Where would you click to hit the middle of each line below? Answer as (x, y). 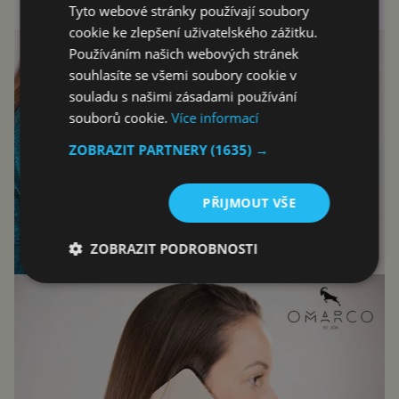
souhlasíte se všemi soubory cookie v (183, 74)
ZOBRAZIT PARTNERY (140, 149)
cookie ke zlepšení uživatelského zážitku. (193, 32)
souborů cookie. (120, 117)
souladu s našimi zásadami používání (183, 96)
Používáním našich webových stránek (184, 53)
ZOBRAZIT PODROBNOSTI (174, 248)
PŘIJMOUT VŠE (249, 202)
